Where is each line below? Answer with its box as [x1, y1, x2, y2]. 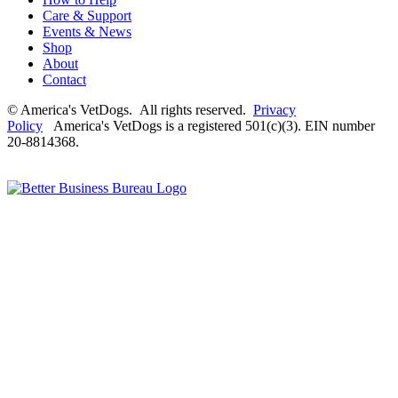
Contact [43, 71, 86, 87]
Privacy [253, 101, 296, 117]
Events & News [43, 23, 131, 39]
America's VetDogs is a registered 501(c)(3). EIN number [43, 117, 375, 133]
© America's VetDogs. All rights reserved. [7, 101, 253, 117]
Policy [7, 117, 43, 133]
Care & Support [43, 7, 131, 23]
